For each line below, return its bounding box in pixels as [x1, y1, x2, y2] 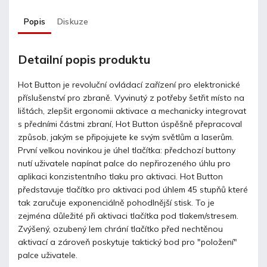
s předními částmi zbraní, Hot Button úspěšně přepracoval [18, 118, 242, 129]
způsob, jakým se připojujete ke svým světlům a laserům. [18, 131, 234, 142]
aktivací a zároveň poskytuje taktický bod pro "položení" [18, 236, 237, 247]
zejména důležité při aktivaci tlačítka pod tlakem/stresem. [18, 210, 238, 221]
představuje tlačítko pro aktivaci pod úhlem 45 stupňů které [18, 184, 248, 195]
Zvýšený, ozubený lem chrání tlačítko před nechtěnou [18, 223, 223, 234]
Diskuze [57, 16, 89, 27]
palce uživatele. [18, 249, 77, 260]
